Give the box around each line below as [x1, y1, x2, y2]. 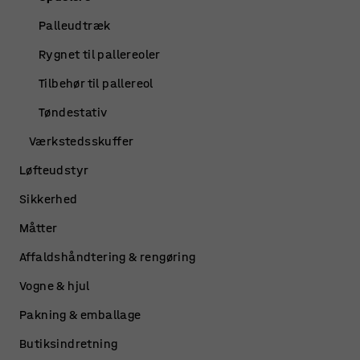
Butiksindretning [19, 336, 118, 351]
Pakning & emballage [19, 307, 141, 322]
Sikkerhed [19, 191, 78, 207]
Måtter [19, 220, 58, 235]
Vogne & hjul [19, 278, 90, 293]
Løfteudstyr [19, 162, 89, 178]
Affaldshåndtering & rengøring [19, 249, 196, 264]
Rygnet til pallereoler [39, 47, 161, 62]
